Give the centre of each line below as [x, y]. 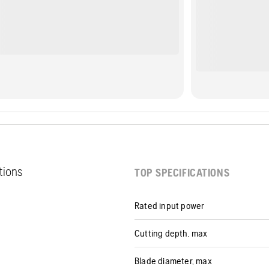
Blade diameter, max [173, 261]
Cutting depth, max [171, 233]
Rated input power [170, 206]
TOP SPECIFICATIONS [182, 173]
